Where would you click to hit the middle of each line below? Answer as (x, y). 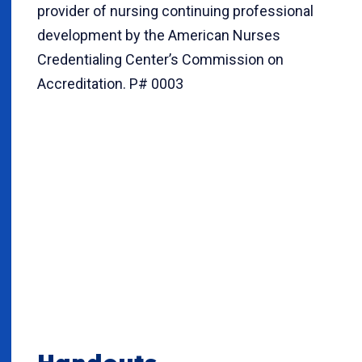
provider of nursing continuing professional (175, 11)
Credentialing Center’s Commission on (160, 60)
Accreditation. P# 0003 (110, 84)
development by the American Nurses (159, 36)
